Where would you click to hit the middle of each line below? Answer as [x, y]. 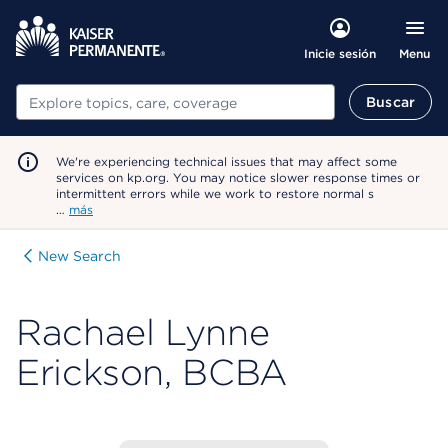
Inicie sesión [339, 53]
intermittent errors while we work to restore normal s [215, 193]
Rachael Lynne [143, 332]
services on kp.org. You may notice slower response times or [238, 177]
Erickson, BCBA [151, 372]
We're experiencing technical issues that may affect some [226, 161]
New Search [79, 256]
